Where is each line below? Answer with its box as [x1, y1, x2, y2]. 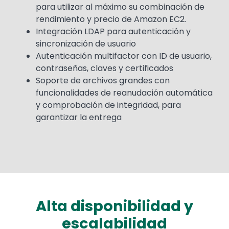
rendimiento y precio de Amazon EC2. [36, 13, 186, 26]
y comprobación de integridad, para [36, 99, 181, 111]
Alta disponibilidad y [36, 196, 193, 217]
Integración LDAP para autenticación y [36, 26, 191, 38]
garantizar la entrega [36, 111, 122, 124]
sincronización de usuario [36, 38, 136, 50]
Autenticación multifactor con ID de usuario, [36, 50, 212, 62]
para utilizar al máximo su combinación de [36, 1, 204, 13]
